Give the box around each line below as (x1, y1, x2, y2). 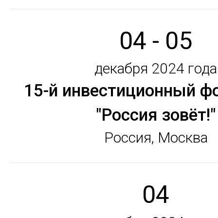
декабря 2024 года (94, 60, 217, 77)
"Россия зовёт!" (96, 105, 216, 125)
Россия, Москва (104, 129, 208, 146)
